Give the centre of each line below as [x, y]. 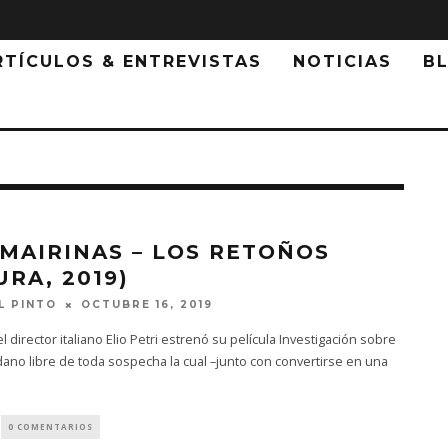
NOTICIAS [342, 61]
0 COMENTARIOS [50, 427]
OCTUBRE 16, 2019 [146, 305]
